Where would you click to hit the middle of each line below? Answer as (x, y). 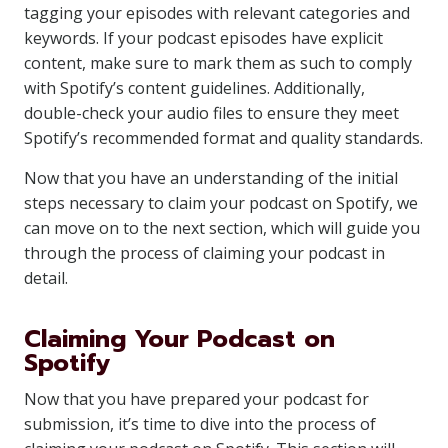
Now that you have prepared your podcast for (196, 399)
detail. (46, 278)
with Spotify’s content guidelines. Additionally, (194, 88)
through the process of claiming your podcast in (204, 253)
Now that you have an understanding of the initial (211, 178)
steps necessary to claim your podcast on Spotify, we (221, 203)
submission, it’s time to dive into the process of (200, 424)
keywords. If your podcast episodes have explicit (203, 38)
